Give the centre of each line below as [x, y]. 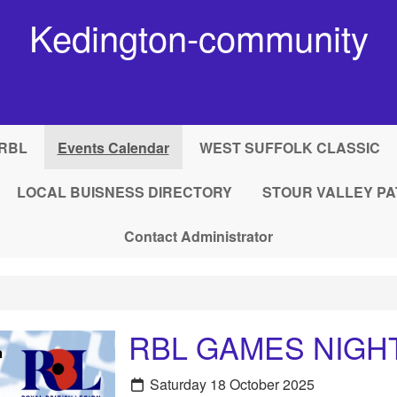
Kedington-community [198, 37]
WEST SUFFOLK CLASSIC [289, 147]
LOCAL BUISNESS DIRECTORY [124, 191]
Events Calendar [113, 147]
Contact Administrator [198, 236]
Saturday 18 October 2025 [230, 384]
